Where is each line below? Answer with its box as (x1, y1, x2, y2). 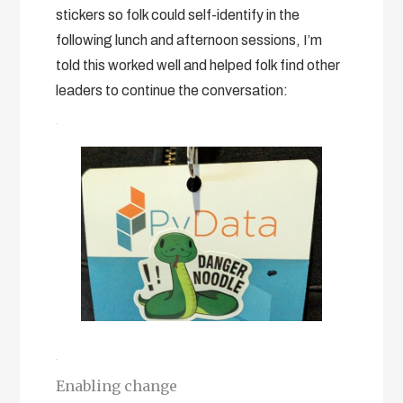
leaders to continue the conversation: (56, 82, 289, 98)
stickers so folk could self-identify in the (56, 6, 300, 22)
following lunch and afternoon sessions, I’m (56, 31, 323, 48)
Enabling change (56, 376, 178, 395)
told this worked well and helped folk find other (56, 57, 341, 73)
